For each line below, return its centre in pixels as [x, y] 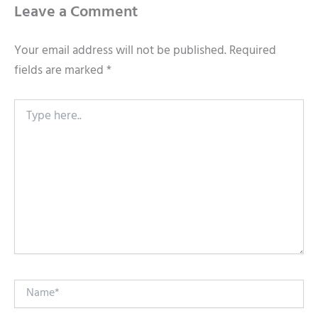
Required [253, 51]
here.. [24, 120]
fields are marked [60, 71]
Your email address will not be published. [120, 51]
